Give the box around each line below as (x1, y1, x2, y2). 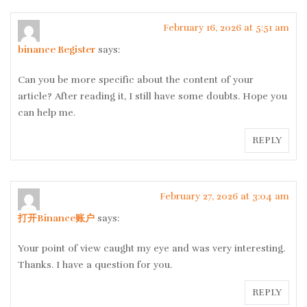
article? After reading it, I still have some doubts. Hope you (18, 90, 287, 103)
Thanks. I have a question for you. (18, 259, 172, 271)
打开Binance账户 (18, 212, 95, 225)
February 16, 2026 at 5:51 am (163, 22, 289, 34)
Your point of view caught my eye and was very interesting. (18, 243, 285, 255)
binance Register (18, 44, 95, 56)
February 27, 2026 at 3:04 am (160, 191, 289, 203)
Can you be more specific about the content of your (18, 74, 254, 86)
